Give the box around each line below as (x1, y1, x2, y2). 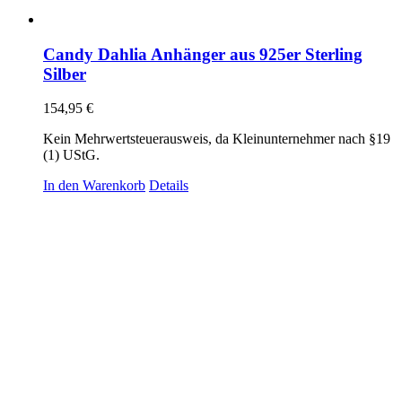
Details (149, 178, 188, 194)
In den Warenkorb (43, 178, 145, 194)
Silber (43, 64, 86, 83)
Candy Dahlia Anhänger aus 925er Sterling (43, 44, 363, 64)
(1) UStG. (43, 147, 100, 163)
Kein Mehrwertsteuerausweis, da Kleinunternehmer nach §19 (43, 131, 390, 147)
